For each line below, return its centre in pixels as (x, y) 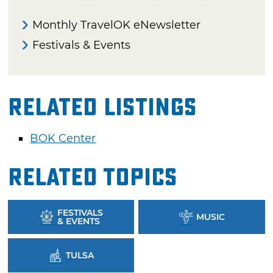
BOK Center (63, 138)
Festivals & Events (82, 45)
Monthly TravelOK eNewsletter (117, 25)
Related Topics (93, 178)
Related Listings (103, 107)
